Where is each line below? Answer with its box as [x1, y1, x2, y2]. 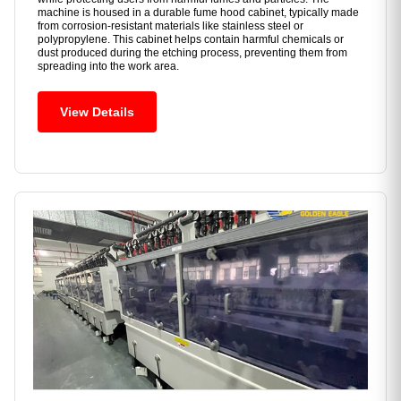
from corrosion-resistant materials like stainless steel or [38, 20, 303, 33]
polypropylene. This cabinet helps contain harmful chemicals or [38, 33, 344, 47]
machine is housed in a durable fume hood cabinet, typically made [38, 6, 359, 20]
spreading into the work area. [38, 60, 179, 73]
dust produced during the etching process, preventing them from [38, 47, 347, 60]
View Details [60, 105, 134, 120]
